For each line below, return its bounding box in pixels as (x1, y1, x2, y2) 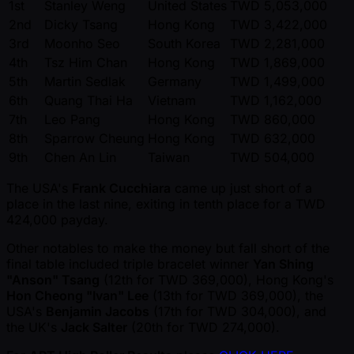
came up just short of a (171, 180, 312, 197)
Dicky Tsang (44, 17, 118, 33)
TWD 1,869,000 (230, 55, 325, 71)
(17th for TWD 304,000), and (149, 303, 326, 320)
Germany (148, 73, 201, 90)
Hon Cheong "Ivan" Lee (6, 288, 149, 304)
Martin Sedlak (44, 73, 126, 90)
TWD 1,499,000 (230, 73, 325, 90)
